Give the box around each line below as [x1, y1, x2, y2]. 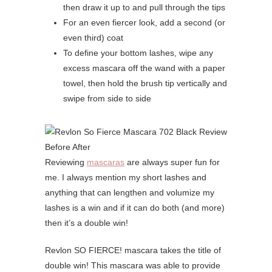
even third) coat [63, 33, 123, 43]
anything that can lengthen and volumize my [45, 188, 214, 198]
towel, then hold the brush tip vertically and [63, 78, 227, 89]
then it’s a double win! [45, 218, 128, 228]
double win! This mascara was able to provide [45, 260, 220, 271]
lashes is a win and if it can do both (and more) [45, 203, 225, 213]
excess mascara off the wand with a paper [63, 63, 225, 73]
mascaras [87, 157, 124, 168]
